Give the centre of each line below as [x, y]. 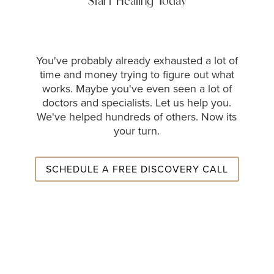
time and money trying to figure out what [137, 75]
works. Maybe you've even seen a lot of [137, 89]
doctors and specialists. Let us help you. [137, 103]
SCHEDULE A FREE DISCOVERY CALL [137, 169]
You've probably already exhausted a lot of [137, 61]
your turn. [137, 131]
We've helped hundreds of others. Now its [137, 117]
